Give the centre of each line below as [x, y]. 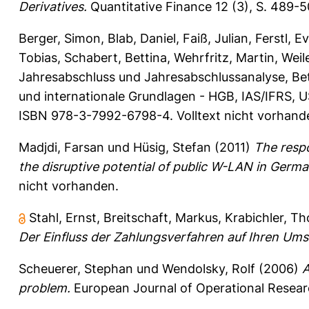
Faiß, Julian [216, 38]
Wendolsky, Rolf [209, 268]
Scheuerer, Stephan [76, 268]
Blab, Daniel [142, 38]
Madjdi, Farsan [61, 147]
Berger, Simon [60, 38]
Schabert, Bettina [116, 57]
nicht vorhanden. [69, 186]
